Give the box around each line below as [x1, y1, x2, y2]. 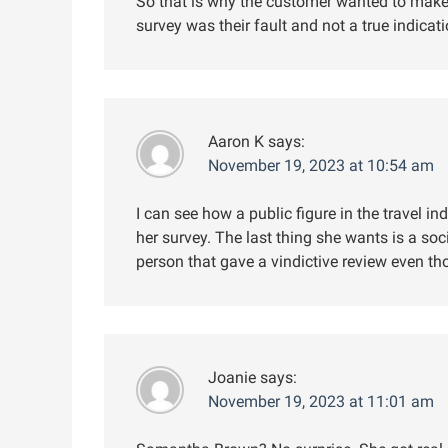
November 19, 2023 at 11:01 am [208, 391, 434, 411]
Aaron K [208, 131, 264, 151]
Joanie [208, 367, 256, 387]
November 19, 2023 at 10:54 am [208, 155, 434, 175]
